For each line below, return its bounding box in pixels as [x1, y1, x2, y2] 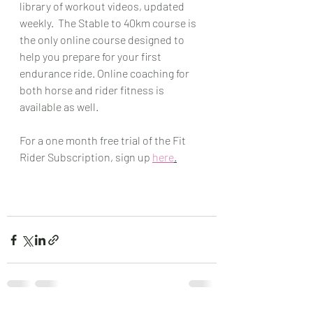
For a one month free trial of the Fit [20, 133, 188, 147]
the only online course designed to [20, 33, 187, 46]
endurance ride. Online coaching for [20, 66, 191, 80]
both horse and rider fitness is [20, 83, 166, 96]
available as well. [20, 100, 99, 113]
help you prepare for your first [20, 50, 163, 63]
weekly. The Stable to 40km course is [20, 16, 198, 29]
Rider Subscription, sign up [20, 150, 152, 163]
